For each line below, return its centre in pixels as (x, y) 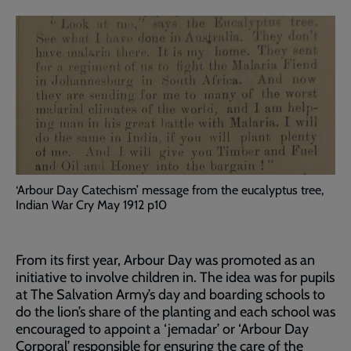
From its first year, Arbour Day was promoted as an (165, 260)
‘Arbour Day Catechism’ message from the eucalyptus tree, (170, 190)
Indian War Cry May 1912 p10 (91, 204)
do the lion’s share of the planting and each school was (175, 311)
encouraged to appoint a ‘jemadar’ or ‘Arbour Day (162, 329)
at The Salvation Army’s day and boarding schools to (170, 294)
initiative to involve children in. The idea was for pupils (175, 277)
